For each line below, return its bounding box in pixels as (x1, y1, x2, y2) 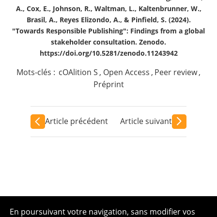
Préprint (93, 78, 124, 90)
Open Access (103, 66, 150, 77)
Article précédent (45, 116, 108, 126)
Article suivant (120, 116, 172, 126)
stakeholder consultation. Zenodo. (51, 37, 166, 46)
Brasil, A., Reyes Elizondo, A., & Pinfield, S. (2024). (26, 15, 191, 24)
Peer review (154, 66, 197, 77)
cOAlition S (59, 66, 98, 77)
